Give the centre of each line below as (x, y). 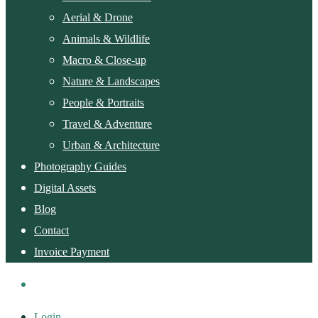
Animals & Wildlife (106, 38)
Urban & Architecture (111, 145)
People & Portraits (103, 102)
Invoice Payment (72, 251)
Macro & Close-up (104, 60)
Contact (51, 230)
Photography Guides (80, 166)
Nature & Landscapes (111, 81)
